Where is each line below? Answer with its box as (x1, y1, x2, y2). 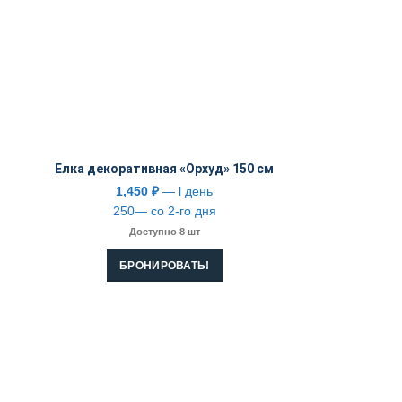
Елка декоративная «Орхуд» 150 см (55, 162, 275, 177)
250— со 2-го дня (112, 204, 216, 219)
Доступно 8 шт (128, 226, 200, 238)
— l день (159, 184, 214, 199)
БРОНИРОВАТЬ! (119, 259, 210, 273)
